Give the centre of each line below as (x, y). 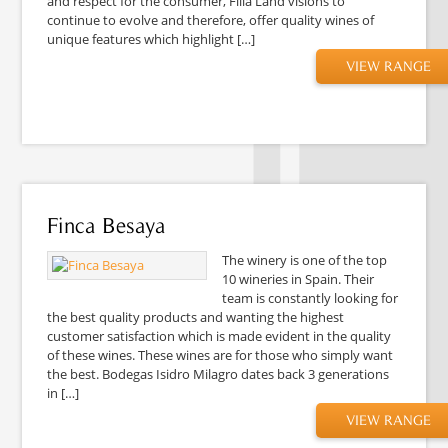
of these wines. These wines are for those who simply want (220, 354)
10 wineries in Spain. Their (298, 278)
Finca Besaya (106, 224)
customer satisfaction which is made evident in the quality (219, 335)
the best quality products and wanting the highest (196, 316)
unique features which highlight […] (151, 38)
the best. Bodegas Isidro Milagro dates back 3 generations (218, 373)
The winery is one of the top (305, 259)
